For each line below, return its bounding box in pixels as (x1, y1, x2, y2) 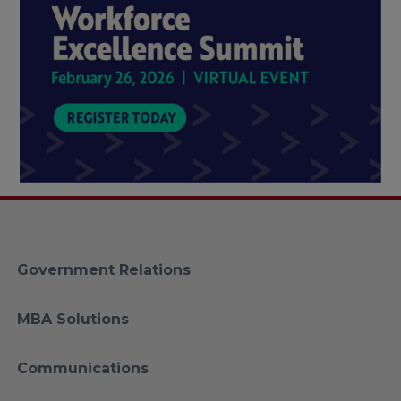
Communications (17, 360, 149, 377)
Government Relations (17, 261, 191, 278)
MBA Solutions (17, 311, 129, 328)
